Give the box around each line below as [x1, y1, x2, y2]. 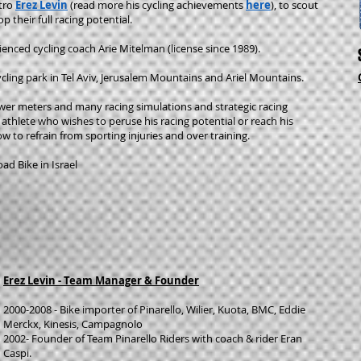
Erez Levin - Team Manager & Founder [3, 273, 199, 288]
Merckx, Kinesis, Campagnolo [3, 317, 143, 331]
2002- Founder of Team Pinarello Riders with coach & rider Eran [3, 331, 302, 346]
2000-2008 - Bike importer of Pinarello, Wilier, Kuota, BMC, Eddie [3, 302, 305, 317]
